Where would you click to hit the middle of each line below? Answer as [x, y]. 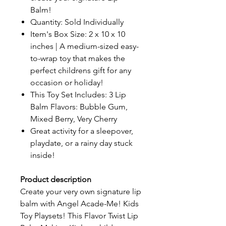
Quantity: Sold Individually [77, 22]
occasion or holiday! [67, 82]
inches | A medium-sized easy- [84, 46]
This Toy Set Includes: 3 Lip [78, 95]
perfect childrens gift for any [81, 70]
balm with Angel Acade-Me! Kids [79, 204]
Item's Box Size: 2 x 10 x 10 [78, 34]
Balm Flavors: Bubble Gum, [79, 107]
